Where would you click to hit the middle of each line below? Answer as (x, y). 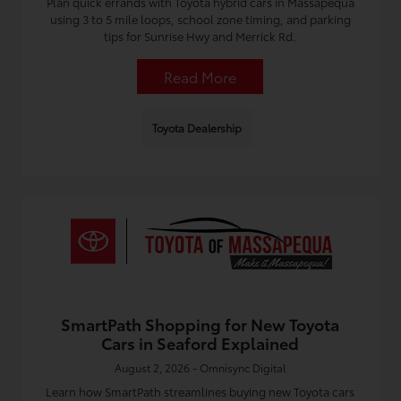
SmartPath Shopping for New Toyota (200, 324)
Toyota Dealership (196, 128)
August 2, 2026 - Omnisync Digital (200, 367)
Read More (200, 77)
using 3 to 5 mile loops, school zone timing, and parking (200, 19)
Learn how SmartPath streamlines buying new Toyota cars (200, 391)
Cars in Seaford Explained (200, 343)
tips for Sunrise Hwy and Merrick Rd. (200, 36)
